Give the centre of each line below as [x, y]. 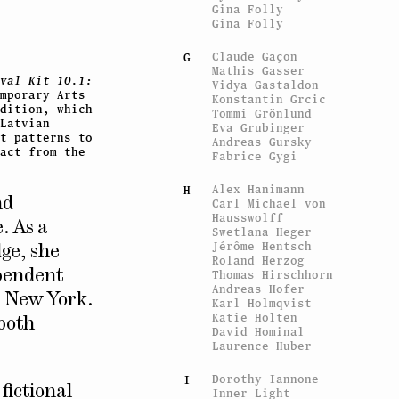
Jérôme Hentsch [262, 246]
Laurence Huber [262, 346]
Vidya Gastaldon [266, 85]
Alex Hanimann [259, 189]
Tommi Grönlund [262, 113]
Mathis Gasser [259, 70]
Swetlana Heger [262, 232]
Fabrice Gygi [255, 156]
